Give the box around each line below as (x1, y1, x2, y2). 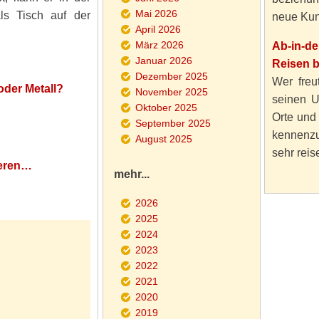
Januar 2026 (135, 55, 192, 66)
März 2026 (135, 39, 184, 51)
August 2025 (135, 133, 192, 145)
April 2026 (135, 23, 181, 35)
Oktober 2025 (135, 102, 197, 113)
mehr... (113, 168, 150, 180)
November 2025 (135, 86, 208, 98)
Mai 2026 (135, 8, 177, 19)
